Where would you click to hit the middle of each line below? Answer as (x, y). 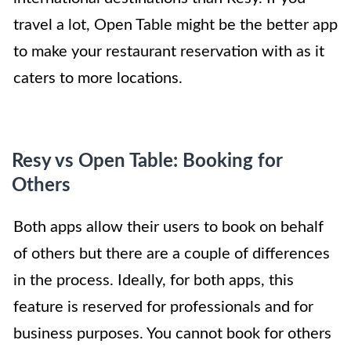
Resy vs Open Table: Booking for (147, 162)
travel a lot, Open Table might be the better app (175, 25)
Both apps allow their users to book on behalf (168, 228)
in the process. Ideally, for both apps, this (154, 281)
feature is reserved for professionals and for (163, 308)
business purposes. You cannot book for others (172, 334)
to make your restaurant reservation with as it (169, 52)
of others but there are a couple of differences (172, 254)
